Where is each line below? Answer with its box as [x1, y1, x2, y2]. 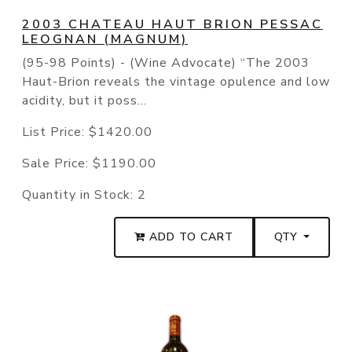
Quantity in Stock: [22, 186, 137, 204]
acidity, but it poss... [22, 92, 147, 110]
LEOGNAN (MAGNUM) [22, 31, 188, 49]
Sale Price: [22, 155, 93, 173]
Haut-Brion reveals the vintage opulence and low [22, 73, 330, 91]
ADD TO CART [145, 229, 234, 245]
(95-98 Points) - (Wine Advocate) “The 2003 [22, 54, 310, 72]
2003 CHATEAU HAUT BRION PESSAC [22, 16, 323, 34]
